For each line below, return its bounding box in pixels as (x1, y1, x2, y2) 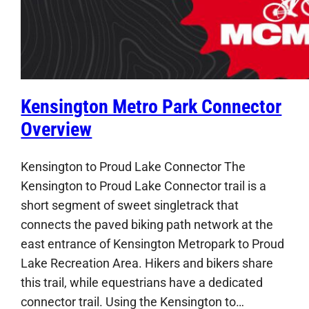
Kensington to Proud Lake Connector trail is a (21, 178, 267, 193)
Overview (21, 118, 92, 141)
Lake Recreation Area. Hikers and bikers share (21, 255, 274, 270)
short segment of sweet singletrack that (21, 197, 239, 212)
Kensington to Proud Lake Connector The (21, 159, 246, 174)
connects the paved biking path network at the (21, 217, 274, 232)
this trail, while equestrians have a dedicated (21, 275, 263, 290)
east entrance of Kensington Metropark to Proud (21, 236, 285, 251)
